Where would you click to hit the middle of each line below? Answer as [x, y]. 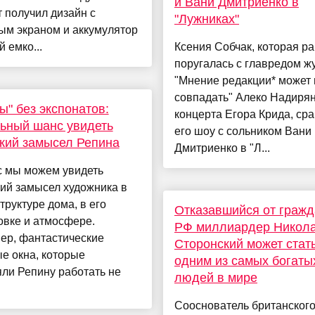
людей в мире [216, 278]
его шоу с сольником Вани [243, 131]
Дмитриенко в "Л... [222, 148]
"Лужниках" [206, 19]
